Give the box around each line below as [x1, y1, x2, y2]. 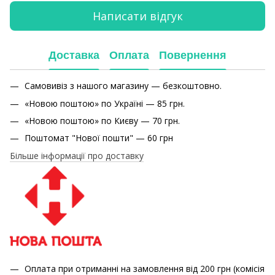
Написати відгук [92, 8, 183, 23]
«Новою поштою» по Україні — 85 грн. [25, 97, 185, 109]
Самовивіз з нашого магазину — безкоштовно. [25, 80, 222, 92]
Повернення [159, 48, 227, 61]
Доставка [48, 48, 99, 61]
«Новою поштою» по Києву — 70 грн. [25, 114, 180, 126]
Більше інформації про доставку [10, 149, 144, 161]
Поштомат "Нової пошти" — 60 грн [25, 132, 173, 144]
